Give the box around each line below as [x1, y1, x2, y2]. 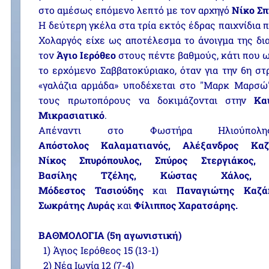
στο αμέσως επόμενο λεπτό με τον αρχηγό [38, 4, 232, 16]
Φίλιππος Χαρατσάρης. [134, 199, 238, 211]
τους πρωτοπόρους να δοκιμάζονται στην [38, 94, 247, 106]
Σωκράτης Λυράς [38, 199, 115, 211]
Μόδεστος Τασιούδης [38, 184, 144, 196]
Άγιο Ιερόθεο [56, 49, 116, 61]
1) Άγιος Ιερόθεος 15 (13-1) [38, 244, 159, 256]
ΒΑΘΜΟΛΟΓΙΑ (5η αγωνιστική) [38, 229, 182, 241]
